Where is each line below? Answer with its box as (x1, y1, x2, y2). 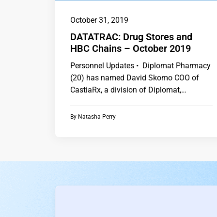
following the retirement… (70, 97, 156, 107)
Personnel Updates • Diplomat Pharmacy (70, 61, 211, 70)
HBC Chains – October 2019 (70, 42, 191, 54)
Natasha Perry (78, 113, 116, 120)
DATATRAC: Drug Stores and (70, 31, 192, 43)
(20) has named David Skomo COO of (70, 73, 199, 82)
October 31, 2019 (70, 15, 128, 25)
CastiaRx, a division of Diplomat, (70, 85, 181, 94)
